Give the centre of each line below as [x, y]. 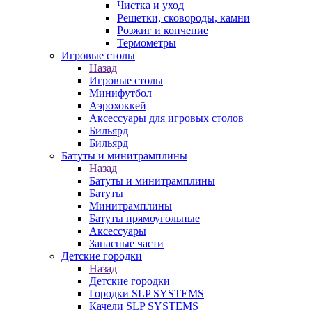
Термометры [147, 43]
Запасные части [126, 243]
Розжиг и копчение [163, 30]
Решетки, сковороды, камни [184, 18]
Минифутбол [120, 93]
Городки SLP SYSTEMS [147, 294]
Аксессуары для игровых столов [166, 118]
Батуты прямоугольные [145, 218]
